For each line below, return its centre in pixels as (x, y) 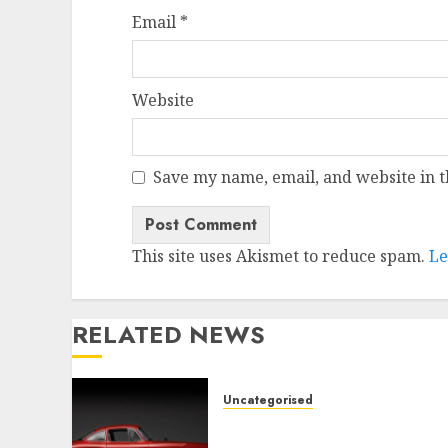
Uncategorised (268, 400)
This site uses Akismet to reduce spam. (280, 256)
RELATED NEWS (168, 335)
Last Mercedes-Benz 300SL (332, 425)
